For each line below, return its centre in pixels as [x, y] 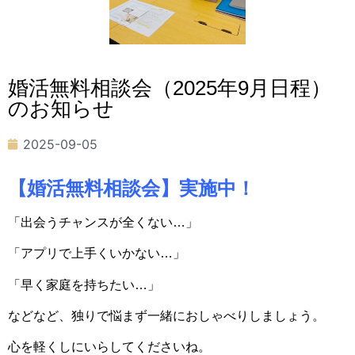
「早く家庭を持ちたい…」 [84, 284]
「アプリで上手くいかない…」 [97, 254]
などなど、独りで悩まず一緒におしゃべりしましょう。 [166, 315]
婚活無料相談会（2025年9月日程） [170, 88]
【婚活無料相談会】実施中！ [132, 188]
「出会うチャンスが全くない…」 [103, 222]
